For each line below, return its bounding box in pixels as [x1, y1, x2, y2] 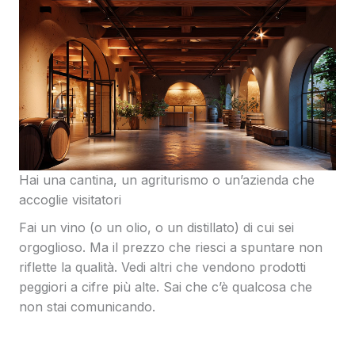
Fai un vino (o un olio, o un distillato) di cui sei [19, 219, 294, 236]
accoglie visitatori [19, 192, 121, 208]
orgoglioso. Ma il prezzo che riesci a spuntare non [19, 239, 323, 256]
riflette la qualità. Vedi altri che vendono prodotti [19, 259, 306, 276]
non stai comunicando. [19, 299, 155, 315]
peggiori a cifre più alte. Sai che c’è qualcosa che [19, 279, 312, 296]
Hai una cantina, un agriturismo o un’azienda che [19, 172, 315, 189]
